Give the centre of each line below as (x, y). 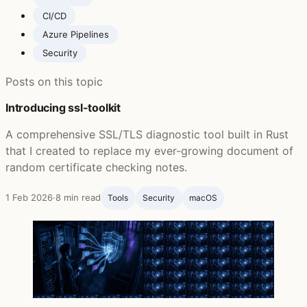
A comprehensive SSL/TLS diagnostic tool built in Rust (147, 135)
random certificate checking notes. (96, 168)
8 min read (78, 198)
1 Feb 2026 (29, 198)
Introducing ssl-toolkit (63, 108)
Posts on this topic (54, 82)
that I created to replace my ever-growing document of (149, 151)
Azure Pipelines (75, 34)
